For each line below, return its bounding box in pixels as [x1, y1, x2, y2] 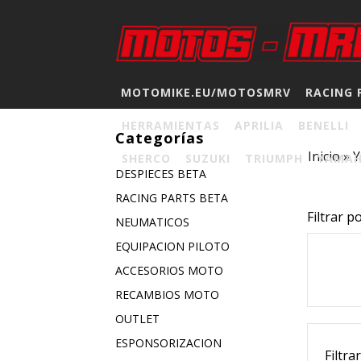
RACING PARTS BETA [114, 190, 228, 205]
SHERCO [121, 151, 171, 166]
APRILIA [234, 118, 284, 133]
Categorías [114, 128, 204, 147]
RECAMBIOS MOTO [114, 287, 219, 302]
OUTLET [114, 311, 160, 326]
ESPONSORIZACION [114, 335, 222, 351]
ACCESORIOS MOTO [114, 263, 223, 278]
